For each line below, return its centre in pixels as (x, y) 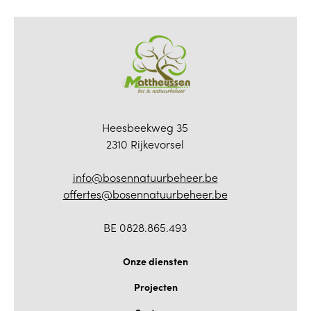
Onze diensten (155, 261)
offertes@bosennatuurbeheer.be (145, 195)
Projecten (155, 286)
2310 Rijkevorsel (145, 145)
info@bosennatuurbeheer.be (145, 179)
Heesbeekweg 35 (145, 129)
